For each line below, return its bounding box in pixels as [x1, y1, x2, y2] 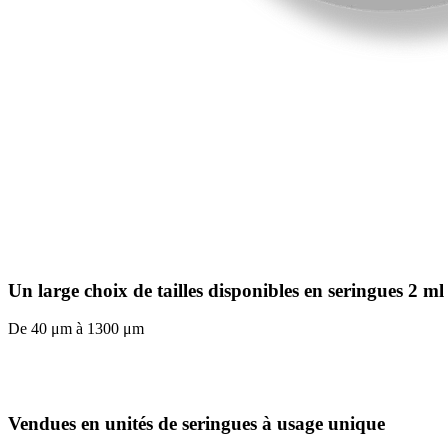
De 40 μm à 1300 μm [8, 320, 144, 338]
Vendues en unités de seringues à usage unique [8, 412, 385, 434]
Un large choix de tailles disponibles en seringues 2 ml [8, 279, 444, 301]
